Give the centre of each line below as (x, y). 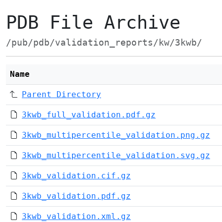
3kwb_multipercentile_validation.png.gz (116, 135)
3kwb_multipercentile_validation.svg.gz (116, 155)
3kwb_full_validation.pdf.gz (89, 115)
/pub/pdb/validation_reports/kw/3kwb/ (104, 43)
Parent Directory (61, 94)
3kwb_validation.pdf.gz (76, 196)
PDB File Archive (93, 23)
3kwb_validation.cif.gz (76, 176)
